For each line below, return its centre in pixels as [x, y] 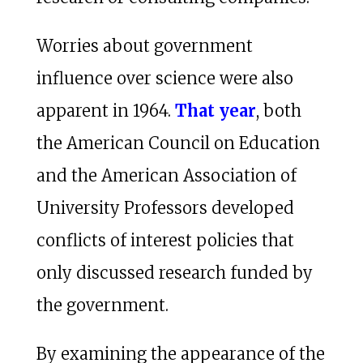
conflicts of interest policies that [165, 240]
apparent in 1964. [105, 110]
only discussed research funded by [174, 272]
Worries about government [144, 45]
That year [215, 110]
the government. [102, 305]
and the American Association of [166, 175]
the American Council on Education [178, 143]
